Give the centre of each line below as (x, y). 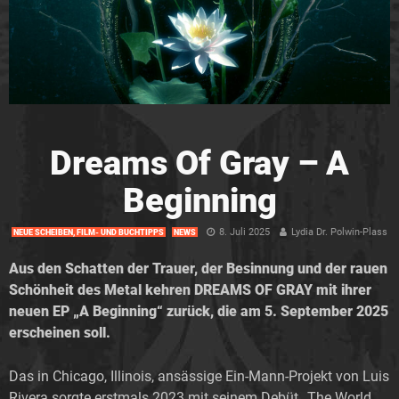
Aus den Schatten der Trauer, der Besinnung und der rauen (198, 268)
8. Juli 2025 (244, 232)
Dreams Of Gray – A (199, 163)
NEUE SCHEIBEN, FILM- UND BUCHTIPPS (89, 232)
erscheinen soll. (60, 332)
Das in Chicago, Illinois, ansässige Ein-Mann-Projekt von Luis (199, 376)
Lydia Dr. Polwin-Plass (339, 232)
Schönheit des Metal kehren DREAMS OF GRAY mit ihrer (190, 289)
